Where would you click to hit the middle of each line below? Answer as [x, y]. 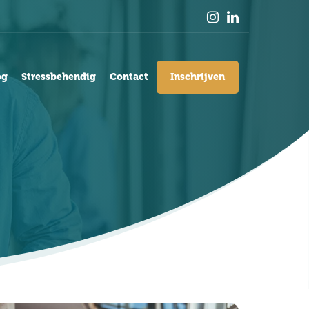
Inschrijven [198, 76]
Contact [129, 76]
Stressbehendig [59, 76]
